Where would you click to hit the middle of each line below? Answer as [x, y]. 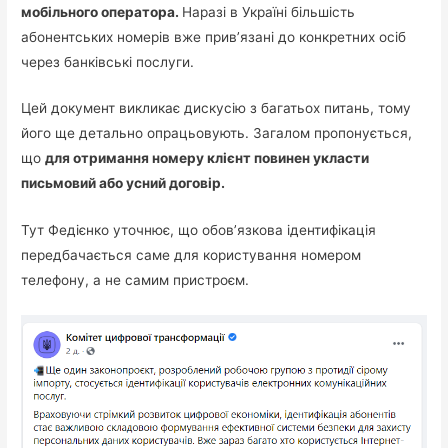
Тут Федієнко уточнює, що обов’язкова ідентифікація [199, 230]
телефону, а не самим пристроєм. [135, 280]
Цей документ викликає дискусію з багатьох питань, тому [216, 108]
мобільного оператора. [102, 11]
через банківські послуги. [108, 61]
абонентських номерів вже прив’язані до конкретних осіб [214, 36]
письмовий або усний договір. [123, 183]
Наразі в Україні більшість [269, 11]
